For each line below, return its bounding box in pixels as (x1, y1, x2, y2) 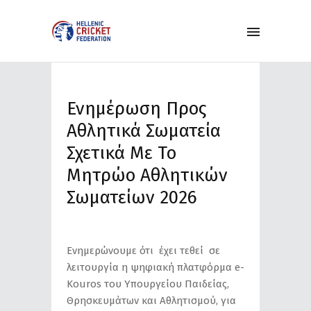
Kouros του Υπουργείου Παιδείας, (67, 278, 229, 290)
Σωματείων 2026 (67, 187, 197, 208)
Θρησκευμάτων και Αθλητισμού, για (67, 294, 236, 307)
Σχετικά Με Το (67, 142, 176, 164)
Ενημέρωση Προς (67, 98, 207, 119)
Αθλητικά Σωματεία (67, 120, 221, 142)
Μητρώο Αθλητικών (67, 165, 228, 186)
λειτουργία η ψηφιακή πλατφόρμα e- (67, 261, 244, 274)
